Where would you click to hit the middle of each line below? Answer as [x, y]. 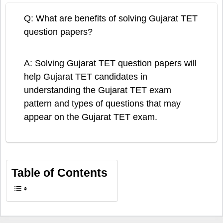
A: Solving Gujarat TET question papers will [110, 63]
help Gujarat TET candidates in [86, 76]
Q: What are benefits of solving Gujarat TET [111, 18]
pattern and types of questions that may [102, 103]
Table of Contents [59, 173]
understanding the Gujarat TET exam [98, 90]
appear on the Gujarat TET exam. [91, 117]
